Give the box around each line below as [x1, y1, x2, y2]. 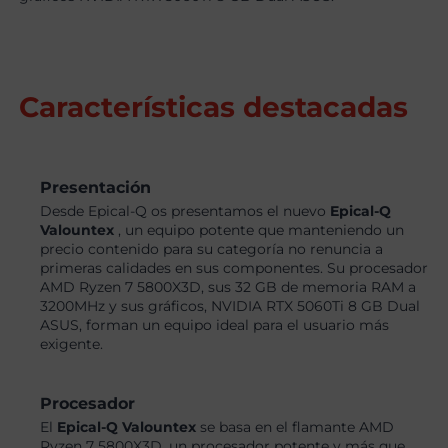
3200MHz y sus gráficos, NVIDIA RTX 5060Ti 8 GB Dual [40, 297, 421, 316]
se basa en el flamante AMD [200, 418, 395, 437]
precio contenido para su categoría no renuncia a [40, 240, 384, 259]
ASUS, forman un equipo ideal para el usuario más [40, 316, 390, 335]
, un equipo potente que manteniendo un [118, 221, 405, 240]
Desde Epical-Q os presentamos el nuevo [40, 202, 331, 221]
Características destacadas [19, 90, 409, 125]
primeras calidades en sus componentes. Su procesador [40, 259, 429, 278]
